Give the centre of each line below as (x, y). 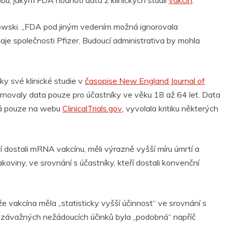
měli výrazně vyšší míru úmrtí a (143, 149)
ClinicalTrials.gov (92, 109)
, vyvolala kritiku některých (170, 109)
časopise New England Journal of (145, 81)
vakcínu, (71, 149)
